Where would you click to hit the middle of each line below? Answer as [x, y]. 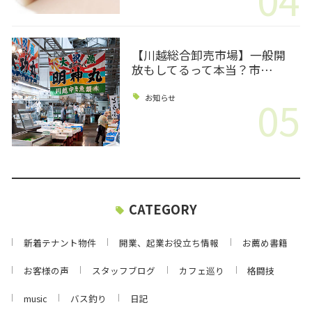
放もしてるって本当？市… [202, 69]
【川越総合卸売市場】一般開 [208, 55]
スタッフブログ [124, 271]
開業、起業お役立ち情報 [169, 243]
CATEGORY [163, 209]
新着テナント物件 [60, 243]
